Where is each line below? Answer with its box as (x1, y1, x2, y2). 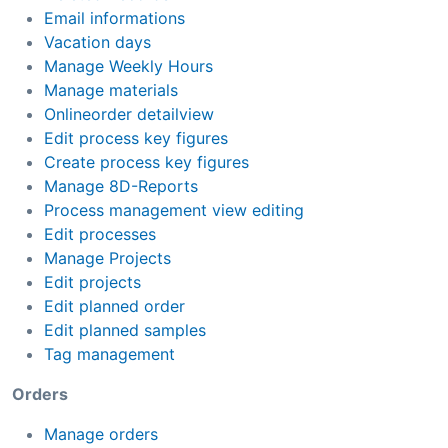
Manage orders (44, 423, 158, 444)
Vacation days (44, 31, 151, 52)
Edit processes (44, 223, 156, 244)
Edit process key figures (44, 127, 228, 148)
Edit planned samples (44, 319, 206, 340)
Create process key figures (44, 151, 249, 172)
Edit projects (44, 271, 141, 292)
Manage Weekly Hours (44, 55, 213, 76)
